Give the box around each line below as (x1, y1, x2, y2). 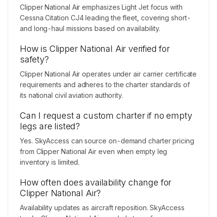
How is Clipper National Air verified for (20, 44, 170, 54)
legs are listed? (20, 121, 80, 131)
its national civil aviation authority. (20, 91, 124, 99)
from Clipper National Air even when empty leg (20, 147, 168, 155)
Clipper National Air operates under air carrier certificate (20, 70, 197, 78)
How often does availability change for (20, 177, 172, 187)
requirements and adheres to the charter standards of (20, 80, 190, 89)
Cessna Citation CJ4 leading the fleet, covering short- (20, 14, 191, 22)
